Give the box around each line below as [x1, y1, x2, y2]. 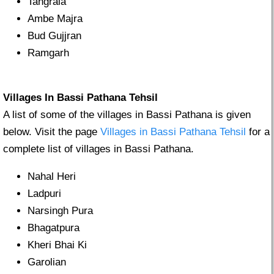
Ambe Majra [28, 13, 83, 25]
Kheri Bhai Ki [28, 239, 87, 251]
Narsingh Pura [28, 205, 93, 217]
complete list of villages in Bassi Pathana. [3, 143, 194, 155]
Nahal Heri [28, 171, 76, 183]
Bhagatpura [28, 222, 80, 234]
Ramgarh [28, 47, 69, 59]
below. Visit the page [3, 126, 100, 138]
